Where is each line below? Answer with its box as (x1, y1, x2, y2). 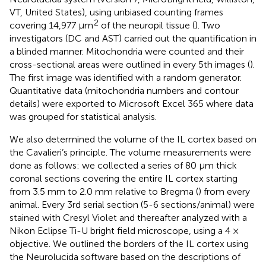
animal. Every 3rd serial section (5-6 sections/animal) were (9, 198, 255, 210)
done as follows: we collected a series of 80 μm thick (9, 159, 237, 171)
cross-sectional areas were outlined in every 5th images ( (9, 58, 250, 70)
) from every (198, 185, 250, 197)
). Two (195, 19, 220, 31)
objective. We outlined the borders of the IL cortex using (9, 237, 249, 249)
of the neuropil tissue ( (99, 19, 195, 31)
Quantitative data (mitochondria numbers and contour (9, 84, 239, 96)
